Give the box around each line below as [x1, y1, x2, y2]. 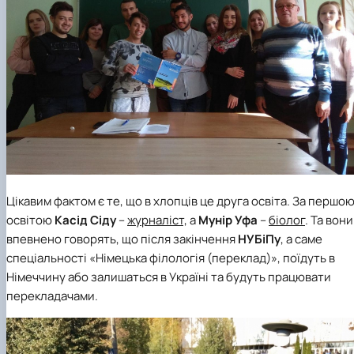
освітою [6, 212, 55, 229]
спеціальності [6, 250, 87, 267]
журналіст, [127, 212, 187, 229]
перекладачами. [6, 288, 98, 305]
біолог [269, 212, 305, 229]
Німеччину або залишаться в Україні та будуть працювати [6, 269, 331, 286]
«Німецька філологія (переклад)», [87, 250, 281, 267]
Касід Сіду [55, 212, 116, 229]
